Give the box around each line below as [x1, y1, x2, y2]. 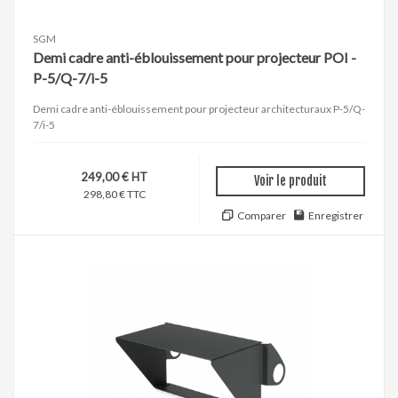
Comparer [236, 209, 286, 223]
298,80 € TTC [83, 187, 146, 202]
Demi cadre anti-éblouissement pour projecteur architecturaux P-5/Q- [33, 102, 365, 116]
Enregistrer [308, 209, 364, 223]
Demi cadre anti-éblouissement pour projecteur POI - [33, 49, 356, 67]
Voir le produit [254, 173, 327, 189]
